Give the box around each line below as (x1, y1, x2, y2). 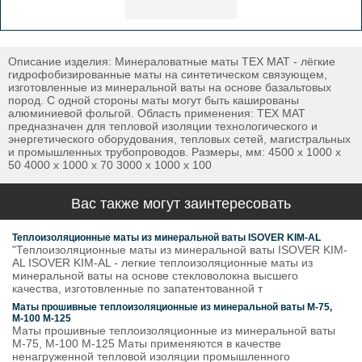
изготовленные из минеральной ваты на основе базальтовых (8, 81, 331, 94)
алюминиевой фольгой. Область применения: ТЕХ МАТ (8, 107, 305, 120)
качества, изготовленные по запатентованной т (12, 282, 263, 295)
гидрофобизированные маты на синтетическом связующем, (8, 68, 327, 81)
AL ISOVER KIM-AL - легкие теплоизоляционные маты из (12, 256, 313, 269)
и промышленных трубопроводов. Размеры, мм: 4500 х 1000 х (8, 145, 341, 158)
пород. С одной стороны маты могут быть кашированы (8, 94, 299, 107)
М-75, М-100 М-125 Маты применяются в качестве (12, 337, 281, 350)
